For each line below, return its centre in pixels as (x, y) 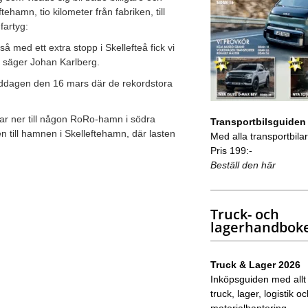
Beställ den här (243, 165)
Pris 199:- (231, 150)
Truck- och (244, 214)
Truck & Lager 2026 (255, 264)
